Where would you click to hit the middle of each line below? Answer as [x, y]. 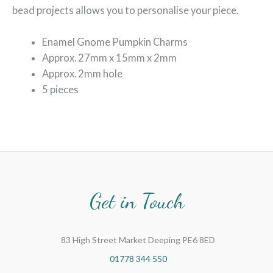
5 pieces [61, 90]
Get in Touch [136, 201]
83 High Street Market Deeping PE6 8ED [138, 239]
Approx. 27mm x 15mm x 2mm [110, 58]
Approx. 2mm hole [83, 74]
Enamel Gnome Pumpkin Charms [115, 42]
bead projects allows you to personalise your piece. [125, 10]
